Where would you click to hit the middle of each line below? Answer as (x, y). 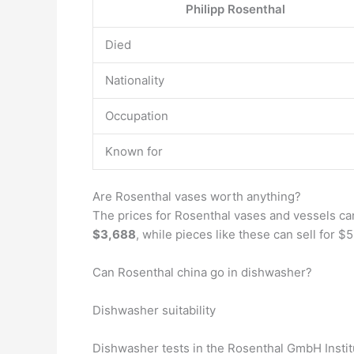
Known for (134, 151)
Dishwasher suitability (154, 310)
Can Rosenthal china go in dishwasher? (202, 272)
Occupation (137, 115)
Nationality (135, 80)
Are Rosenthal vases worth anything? (197, 196)
